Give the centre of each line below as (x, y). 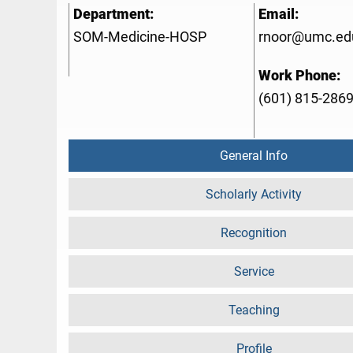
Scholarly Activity (254, 195)
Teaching (254, 310)
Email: (279, 15)
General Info (254, 156)
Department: (113, 15)
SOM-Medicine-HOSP (140, 37)
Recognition (254, 233)
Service (254, 272)
